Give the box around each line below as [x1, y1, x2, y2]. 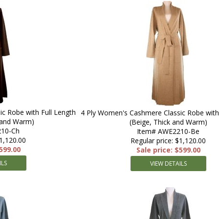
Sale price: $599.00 [136, 145, 200, 154]
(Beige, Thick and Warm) [129, 117, 207, 127]
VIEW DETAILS [150, 159, 187, 168]
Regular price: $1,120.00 [131, 136, 206, 145]
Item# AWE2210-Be [137, 127, 199, 136]
